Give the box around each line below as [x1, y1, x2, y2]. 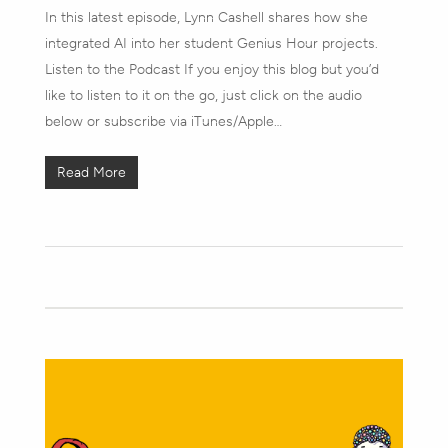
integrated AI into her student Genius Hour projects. [44, 34, 378, 52]
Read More [56, 163, 126, 181]
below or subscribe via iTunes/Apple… [44, 112, 282, 130]
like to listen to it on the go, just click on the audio [44, 86, 362, 104]
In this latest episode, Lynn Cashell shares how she [44, 8, 368, 26]
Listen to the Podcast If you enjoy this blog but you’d [44, 60, 379, 78]
